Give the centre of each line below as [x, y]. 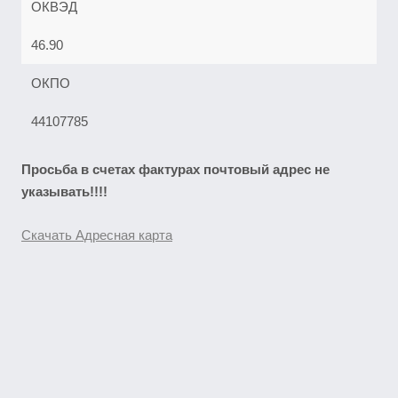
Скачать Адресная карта [97, 235]
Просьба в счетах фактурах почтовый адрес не [175, 169]
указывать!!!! [64, 191]
